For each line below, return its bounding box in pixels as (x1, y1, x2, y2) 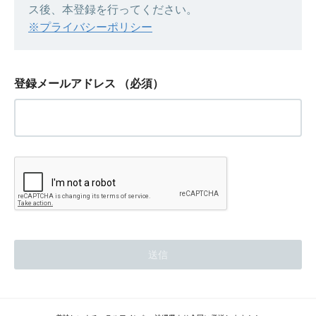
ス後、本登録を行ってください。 (28, 4, 197, 16)
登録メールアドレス (14, 78, 116, 90)
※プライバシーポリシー (28, 21, 152, 34)
